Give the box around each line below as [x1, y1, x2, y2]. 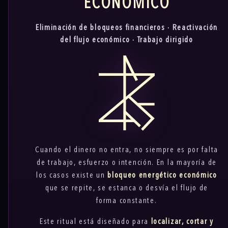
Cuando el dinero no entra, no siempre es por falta [35, 146, 218, 155]
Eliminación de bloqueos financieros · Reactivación [35, 24, 218, 32]
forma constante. [96, 197, 157, 206]
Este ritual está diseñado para [39, 218, 151, 226]
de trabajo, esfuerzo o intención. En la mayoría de [36, 159, 217, 167]
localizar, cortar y [151, 218, 214, 226]
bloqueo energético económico [107, 172, 217, 180]
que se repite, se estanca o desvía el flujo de [45, 184, 209, 193]
